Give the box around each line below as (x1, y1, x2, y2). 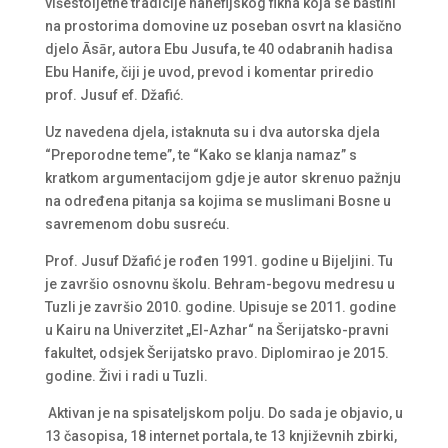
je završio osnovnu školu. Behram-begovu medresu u (44, 275, 395, 292)
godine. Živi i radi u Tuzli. (44, 367, 208, 384)
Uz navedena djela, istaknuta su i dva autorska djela (44, 123, 380, 140)
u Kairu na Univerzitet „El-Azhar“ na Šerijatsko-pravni (44, 321, 389, 338)
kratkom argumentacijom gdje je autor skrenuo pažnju (44, 169, 401, 186)
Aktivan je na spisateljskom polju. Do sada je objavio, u (44, 404, 403, 421)
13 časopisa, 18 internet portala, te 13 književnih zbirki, (44, 427, 397, 444)
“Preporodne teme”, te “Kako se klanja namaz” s (44, 146, 357, 163)
